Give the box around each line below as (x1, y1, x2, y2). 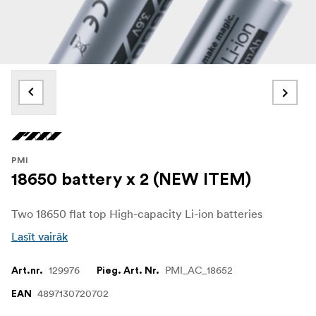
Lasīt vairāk (11, 229, 68, 244)
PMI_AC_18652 (165, 264, 233, 277)
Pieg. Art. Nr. (97, 266, 159, 276)
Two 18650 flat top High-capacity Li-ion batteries (11, 207, 262, 221)
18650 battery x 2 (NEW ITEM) (11, 171, 251, 189)
